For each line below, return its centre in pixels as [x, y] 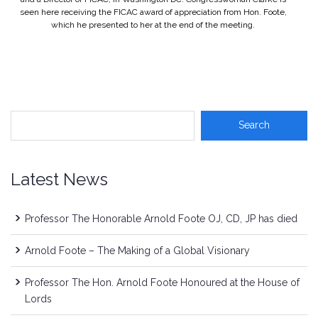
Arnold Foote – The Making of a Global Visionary [137, 250]
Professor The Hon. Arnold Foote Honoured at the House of [162, 282]
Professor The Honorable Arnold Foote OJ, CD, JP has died [161, 218]
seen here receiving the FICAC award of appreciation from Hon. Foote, [153, 12]
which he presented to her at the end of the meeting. [153, 24]
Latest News [59, 179]
